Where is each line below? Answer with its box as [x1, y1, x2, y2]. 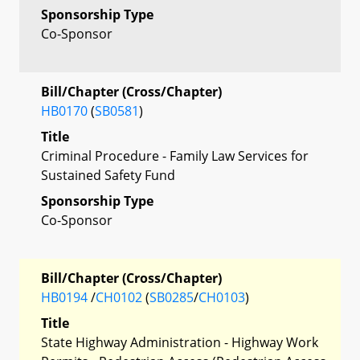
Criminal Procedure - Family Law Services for [41, 146, 309, 165]
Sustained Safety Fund [41, 166, 175, 184]
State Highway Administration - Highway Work [41, 333, 318, 351]
